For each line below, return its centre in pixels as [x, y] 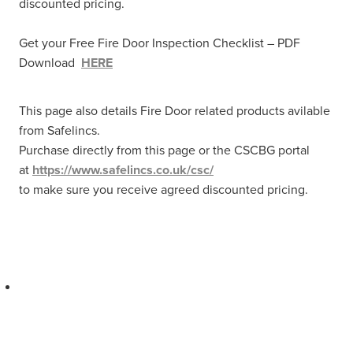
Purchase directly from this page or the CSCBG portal [164, 149]
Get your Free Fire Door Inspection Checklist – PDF [160, 42]
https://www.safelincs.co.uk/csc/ [123, 169]
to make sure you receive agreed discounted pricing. [163, 189]
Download [50, 62]
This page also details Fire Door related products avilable [175, 110]
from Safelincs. [59, 130]
